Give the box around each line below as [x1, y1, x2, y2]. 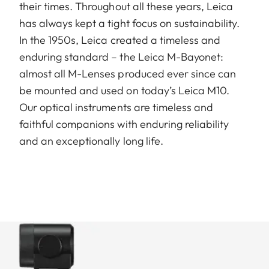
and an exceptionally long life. [19, 133, 163, 148]
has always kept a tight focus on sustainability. [19, 16, 240, 30]
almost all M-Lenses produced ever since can [19, 66, 237, 80]
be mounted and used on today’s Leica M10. [19, 83, 230, 97]
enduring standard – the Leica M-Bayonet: [19, 49, 223, 64]
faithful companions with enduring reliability [19, 116, 229, 131]
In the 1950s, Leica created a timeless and [19, 32, 221, 47]
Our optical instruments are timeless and [19, 100, 213, 114]
